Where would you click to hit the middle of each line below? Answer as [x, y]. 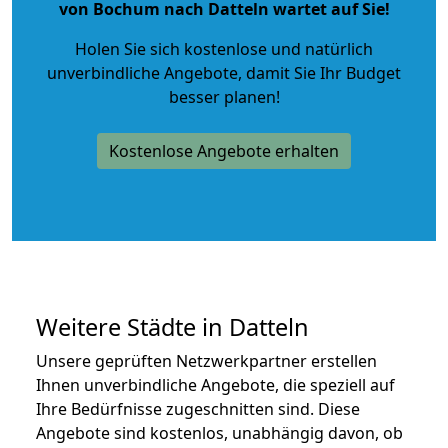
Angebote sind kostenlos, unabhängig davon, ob [219, 432]
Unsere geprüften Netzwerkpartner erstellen [206, 360]
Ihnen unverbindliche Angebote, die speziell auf [215, 384]
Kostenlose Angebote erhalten [224, 150]
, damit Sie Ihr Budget [319, 72]
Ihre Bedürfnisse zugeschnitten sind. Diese [198, 408]
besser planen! [224, 96]
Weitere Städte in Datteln [172, 326]
